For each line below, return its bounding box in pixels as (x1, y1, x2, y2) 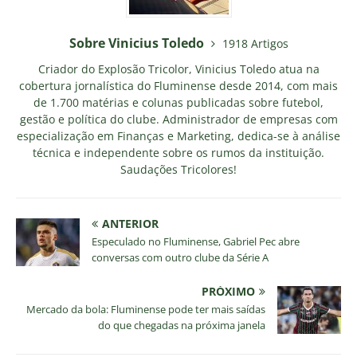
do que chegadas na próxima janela (98, 317, 265, 332)
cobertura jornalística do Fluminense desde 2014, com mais (19, 77, 338, 93)
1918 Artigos (222, 35, 288, 51)
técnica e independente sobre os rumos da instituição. (33, 144, 324, 160)
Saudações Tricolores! (120, 161, 237, 177)
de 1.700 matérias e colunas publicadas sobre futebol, (33, 94, 324, 110)
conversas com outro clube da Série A (92, 249, 269, 265)
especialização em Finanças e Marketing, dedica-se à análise (17, 127, 340, 143)
